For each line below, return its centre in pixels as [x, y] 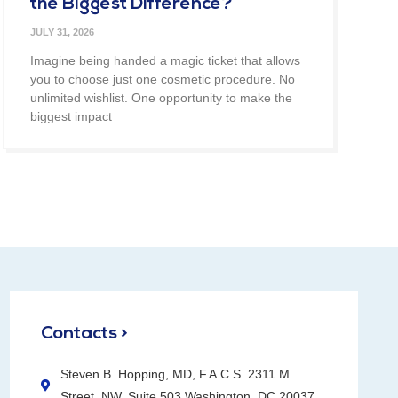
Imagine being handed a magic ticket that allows [165, 60]
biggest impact [71, 116]
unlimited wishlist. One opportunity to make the [161, 97]
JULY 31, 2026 [62, 32]
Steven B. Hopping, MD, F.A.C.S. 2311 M [175, 374]
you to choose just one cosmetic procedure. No [162, 79]
